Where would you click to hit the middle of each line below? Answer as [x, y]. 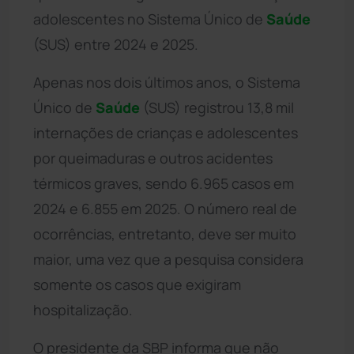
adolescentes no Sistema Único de [150, 19]
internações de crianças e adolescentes [166, 132]
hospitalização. [83, 309]
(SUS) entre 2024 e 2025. [116, 44]
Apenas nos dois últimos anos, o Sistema [167, 82]
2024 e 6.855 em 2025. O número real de [165, 208]
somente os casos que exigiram [137, 284]
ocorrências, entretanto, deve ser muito [165, 233]
